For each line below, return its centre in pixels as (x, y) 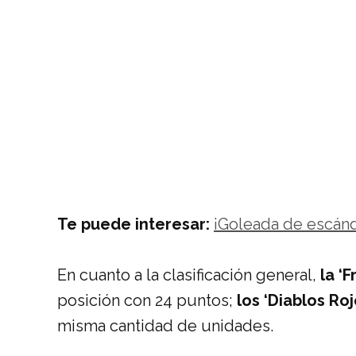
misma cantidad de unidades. (165, 326)
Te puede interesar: (135, 224)
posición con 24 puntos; (147, 300)
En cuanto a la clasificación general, (189, 275)
